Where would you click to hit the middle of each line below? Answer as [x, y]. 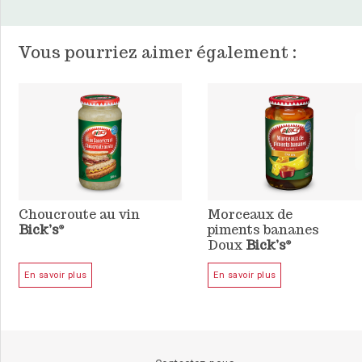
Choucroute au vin [80, 214]
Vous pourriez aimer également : [158, 53]
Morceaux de [250, 214]
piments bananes [264, 229]
